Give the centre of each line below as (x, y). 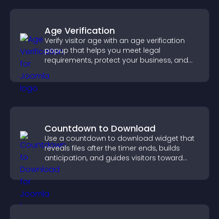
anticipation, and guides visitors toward (114, 158)
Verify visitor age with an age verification (115, 41)
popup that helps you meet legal (102, 50)
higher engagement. (80, 168)
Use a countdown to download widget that (120, 138)
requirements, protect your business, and (116, 60)
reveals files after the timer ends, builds (112, 148)
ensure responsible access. (93, 70)
